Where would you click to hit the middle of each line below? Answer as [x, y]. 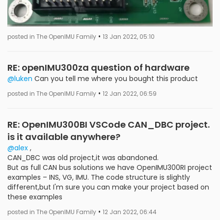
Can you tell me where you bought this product [115, 79]
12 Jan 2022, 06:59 [130, 94]
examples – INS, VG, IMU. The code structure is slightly [99, 177]
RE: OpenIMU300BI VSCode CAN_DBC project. [109, 124]
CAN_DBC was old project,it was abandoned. [83, 158]
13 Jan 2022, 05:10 [129, 37]
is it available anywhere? [64, 137]
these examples [35, 197]
